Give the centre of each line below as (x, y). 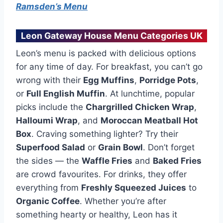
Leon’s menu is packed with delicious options (106, 53)
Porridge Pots (168, 80)
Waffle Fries (107, 161)
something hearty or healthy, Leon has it (97, 214)
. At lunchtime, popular (150, 93)
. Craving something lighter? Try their (105, 134)
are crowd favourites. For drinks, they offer (101, 174)
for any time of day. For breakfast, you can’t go (109, 66)
